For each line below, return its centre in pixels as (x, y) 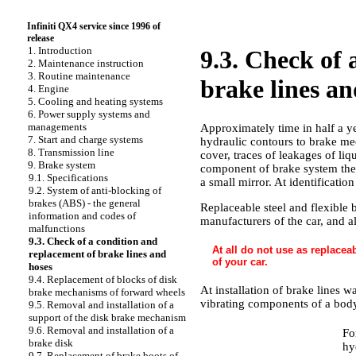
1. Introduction (60, 50)
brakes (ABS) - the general (85, 203)
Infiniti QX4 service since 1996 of (94, 26)
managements (57, 127)
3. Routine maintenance (79, 76)
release (41, 38)
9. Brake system (62, 165)
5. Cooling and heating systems (95, 101)
